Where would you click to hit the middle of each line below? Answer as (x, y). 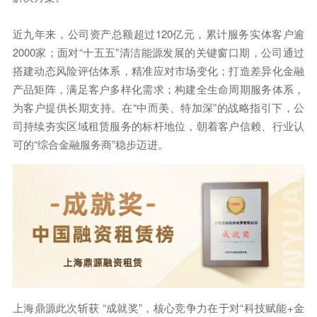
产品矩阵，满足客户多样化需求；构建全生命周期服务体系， (158, 88)
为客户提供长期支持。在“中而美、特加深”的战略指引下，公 (158, 107)
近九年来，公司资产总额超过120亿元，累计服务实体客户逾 (158, 33)
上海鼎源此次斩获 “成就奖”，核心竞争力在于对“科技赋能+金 (158, 308)
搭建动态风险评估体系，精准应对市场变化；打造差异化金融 (158, 70)
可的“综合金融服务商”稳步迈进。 (90, 144)
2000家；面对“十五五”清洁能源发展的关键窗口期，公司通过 (158, 52)
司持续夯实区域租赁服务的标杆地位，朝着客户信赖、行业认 (158, 125)
